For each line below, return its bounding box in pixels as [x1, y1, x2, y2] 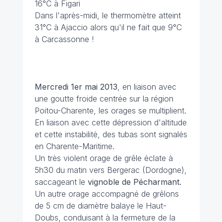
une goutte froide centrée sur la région [34, 94, 173, 104]
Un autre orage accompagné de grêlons [34, 189, 179, 199]
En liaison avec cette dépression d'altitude [34, 117, 187, 127]
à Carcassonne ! [34, 34, 94, 44]
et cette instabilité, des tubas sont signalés [34, 129, 187, 139]
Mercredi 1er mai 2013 [34, 82, 117, 92]
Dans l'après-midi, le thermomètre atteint [34, 10, 181, 20]
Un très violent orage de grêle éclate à [34, 153, 173, 163]
